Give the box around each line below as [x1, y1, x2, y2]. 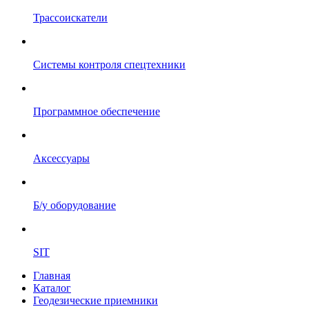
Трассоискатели [33, 12, 108, 23]
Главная [33, 270, 70, 281]
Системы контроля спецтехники [33, 59, 186, 70]
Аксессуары [33, 152, 90, 164]
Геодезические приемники [33, 295, 158, 306]
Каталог [33, 282, 71, 294]
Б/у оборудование [33, 199, 116, 211]
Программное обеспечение [33, 106, 160, 117]
